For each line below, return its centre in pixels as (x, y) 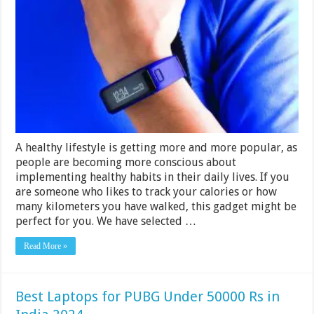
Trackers (274, 14)
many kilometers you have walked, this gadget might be (156, 207)
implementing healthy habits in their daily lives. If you (153, 177)
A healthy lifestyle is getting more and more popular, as (157, 148)
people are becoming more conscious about (126, 163)
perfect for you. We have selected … (106, 221)
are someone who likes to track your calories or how (146, 192)
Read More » (46, 246)
